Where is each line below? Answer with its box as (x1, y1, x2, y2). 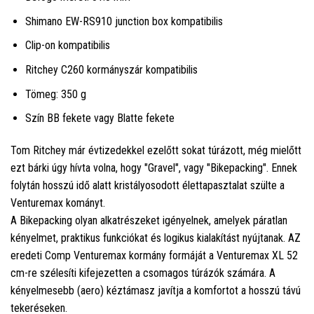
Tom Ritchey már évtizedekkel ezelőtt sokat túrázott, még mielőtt (11, 143, 301, 157)
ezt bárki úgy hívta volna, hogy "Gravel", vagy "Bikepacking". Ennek (11, 161, 297, 175)
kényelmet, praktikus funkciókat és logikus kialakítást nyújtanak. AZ (11, 231, 301, 245)
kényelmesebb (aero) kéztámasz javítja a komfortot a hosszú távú (11, 283, 301, 297)
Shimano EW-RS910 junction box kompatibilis (25, 14, 223, 28)
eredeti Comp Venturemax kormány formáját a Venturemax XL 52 (11, 248, 298, 262)
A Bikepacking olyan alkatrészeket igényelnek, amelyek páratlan (11, 213, 287, 227)
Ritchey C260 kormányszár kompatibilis (25, 62, 198, 76)
